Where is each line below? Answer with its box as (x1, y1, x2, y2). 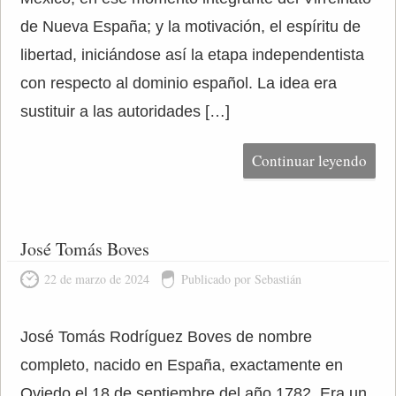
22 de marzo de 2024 (43, 270, 149, 287)
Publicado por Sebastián (180, 270, 301, 287)
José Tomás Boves (19, 237, 149, 261)
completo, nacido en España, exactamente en (19, 356, 343, 374)
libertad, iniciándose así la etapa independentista (19, 46, 364, 64)
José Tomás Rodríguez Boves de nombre (19, 328, 312, 346)
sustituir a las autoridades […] (19, 103, 230, 120)
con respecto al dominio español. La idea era (19, 74, 337, 92)
